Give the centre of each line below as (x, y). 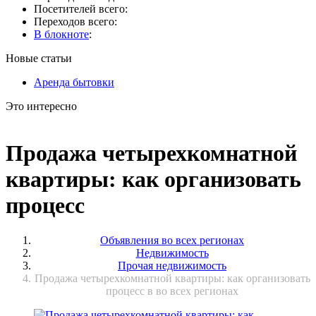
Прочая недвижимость (172, 265)
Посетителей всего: (81, 9)
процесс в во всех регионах (172, 291)
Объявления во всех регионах (172, 240)
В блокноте (61, 34)
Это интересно (41, 106)
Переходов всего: (75, 22)
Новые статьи (39, 58)
